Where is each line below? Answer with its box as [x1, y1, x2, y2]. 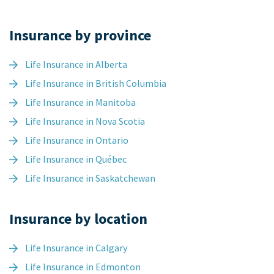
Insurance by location [9, 209, 147, 229]
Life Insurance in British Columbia [25, 77, 166, 90]
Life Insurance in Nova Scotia [25, 115, 145, 128]
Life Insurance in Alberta [25, 58, 127, 71]
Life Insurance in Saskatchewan [25, 172, 155, 185]
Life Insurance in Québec [25, 153, 127, 166]
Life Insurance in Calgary [25, 242, 127, 254]
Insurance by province [9, 26, 151, 45]
